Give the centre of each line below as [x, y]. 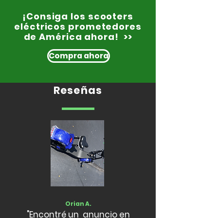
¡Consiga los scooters [78, 17]
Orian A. [78, 204]
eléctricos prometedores [78, 27]
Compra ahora [79, 56]
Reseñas [78, 91]
